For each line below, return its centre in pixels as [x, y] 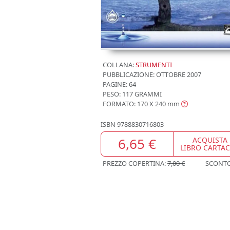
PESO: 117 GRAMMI [132, 94]
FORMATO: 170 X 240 [134, 103]
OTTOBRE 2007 [178, 74]
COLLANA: [118, 64]
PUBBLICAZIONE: [129, 74]
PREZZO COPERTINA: [135, 163]
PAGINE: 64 [119, 84]
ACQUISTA [210, 140]
